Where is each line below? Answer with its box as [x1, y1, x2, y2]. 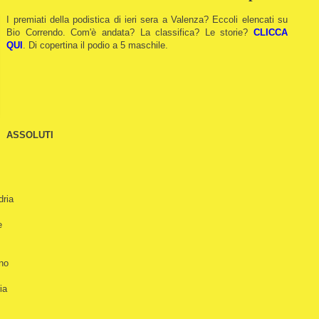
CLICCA [253, 26, 288, 38]
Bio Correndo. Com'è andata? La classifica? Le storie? [6, 26, 253, 38]
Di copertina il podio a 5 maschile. [28, 39, 169, 51]
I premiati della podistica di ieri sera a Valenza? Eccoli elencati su [6, 14, 288, 25]
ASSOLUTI [6, 129, 54, 140]
